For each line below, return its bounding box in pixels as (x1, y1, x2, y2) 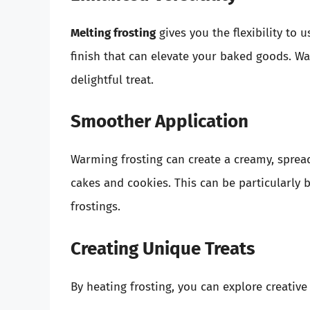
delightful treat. (71, 72, 154, 87)
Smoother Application (71, 111, 248, 133)
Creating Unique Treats (71, 237, 255, 259)
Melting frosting (71, 25, 156, 40)
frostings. (71, 199, 120, 215)
